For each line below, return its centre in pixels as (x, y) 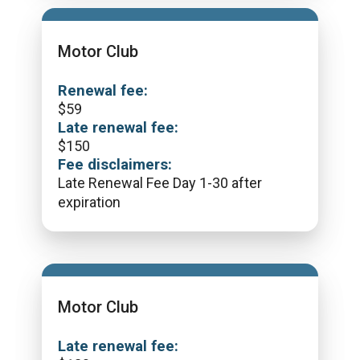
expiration (89, 202)
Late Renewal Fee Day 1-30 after (160, 183)
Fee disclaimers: (115, 165)
